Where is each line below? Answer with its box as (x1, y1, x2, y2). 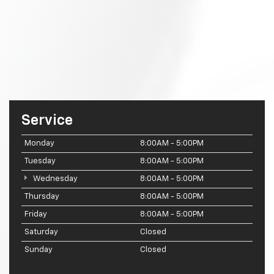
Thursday (24, 193, 59, 201)
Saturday (24, 228, 58, 237)
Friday (24, 210, 47, 219)
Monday (24, 139, 54, 148)
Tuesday (24, 157, 56, 166)
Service (21, 113, 73, 128)
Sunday (24, 246, 53, 254)
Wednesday (31, 175, 78, 183)
